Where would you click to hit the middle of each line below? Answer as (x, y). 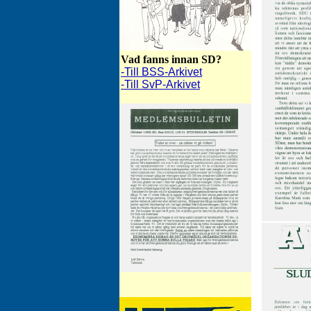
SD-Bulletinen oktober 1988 (185, 279)
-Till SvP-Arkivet (160, 84)
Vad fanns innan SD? (171, 59)
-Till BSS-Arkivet (161, 72)
